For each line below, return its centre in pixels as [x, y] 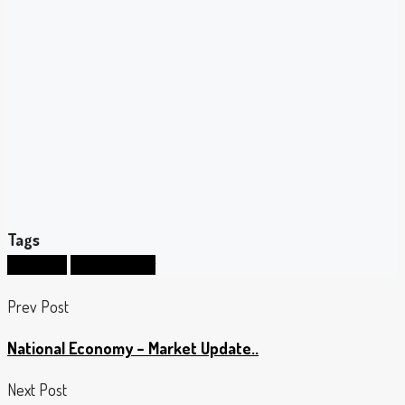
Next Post [37, 390]
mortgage [37, 265]
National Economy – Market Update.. [133, 348]
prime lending [113, 265]
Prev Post [38, 307]
